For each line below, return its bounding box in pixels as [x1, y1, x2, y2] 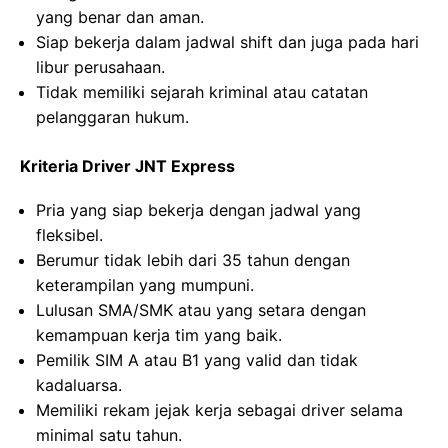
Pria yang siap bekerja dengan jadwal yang [36, 200, 361, 220]
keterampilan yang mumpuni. [36, 275, 254, 295]
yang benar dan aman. [36, 7, 204, 27]
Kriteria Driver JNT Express [20, 156, 235, 176]
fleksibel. [36, 225, 103, 245]
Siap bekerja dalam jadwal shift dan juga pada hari [36, 32, 419, 52]
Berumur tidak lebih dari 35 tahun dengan [36, 250, 350, 270]
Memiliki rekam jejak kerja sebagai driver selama [36, 400, 403, 420]
